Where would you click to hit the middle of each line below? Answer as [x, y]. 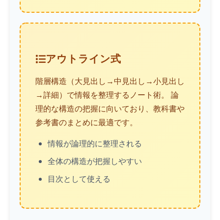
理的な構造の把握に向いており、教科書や [110, 109]
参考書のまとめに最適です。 [86, 122]
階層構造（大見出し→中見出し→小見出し [110, 81]
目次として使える [79, 179]
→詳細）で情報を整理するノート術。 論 [107, 95]
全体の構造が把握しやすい [95, 161]
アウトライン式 [83, 58]
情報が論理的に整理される [95, 143]
